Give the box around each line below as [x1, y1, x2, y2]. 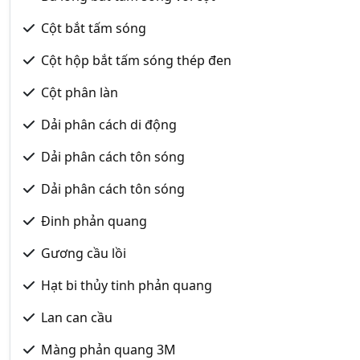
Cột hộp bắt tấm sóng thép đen [41, 51, 231, 69]
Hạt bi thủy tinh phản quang [41, 276, 212, 294]
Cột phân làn [41, 83, 118, 101]
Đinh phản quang [41, 211, 147, 230]
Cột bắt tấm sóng [41, 18, 146, 37]
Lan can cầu [41, 308, 112, 326]
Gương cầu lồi [41, 243, 126, 262]
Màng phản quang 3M [41, 340, 176, 358]
